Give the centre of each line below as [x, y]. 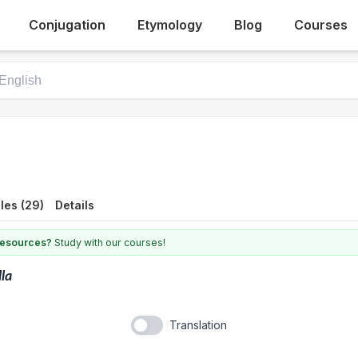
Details [75, 205]
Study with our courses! [109, 242]
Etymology [170, 25]
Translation [198, 324]
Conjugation [68, 25]
